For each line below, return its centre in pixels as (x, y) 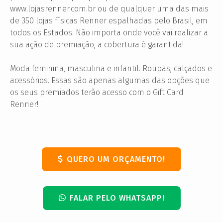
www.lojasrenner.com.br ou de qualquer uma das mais (109, 9)
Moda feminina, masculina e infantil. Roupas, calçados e (111, 69)
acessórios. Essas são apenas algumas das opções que (110, 81)
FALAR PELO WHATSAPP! (117, 198)
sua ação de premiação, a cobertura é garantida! (97, 45)
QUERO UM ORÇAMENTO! (116, 159)
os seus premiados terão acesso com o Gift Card (97, 93)
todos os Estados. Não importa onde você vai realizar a (109, 33)
